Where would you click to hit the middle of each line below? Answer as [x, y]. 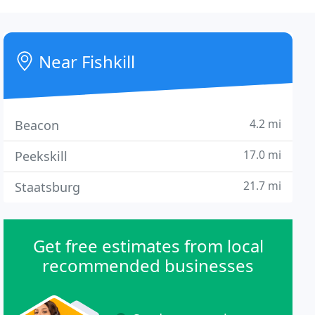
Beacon [37, 125]
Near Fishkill [85, 62]
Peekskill [41, 156]
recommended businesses [148, 265]
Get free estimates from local [148, 246]
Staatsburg [48, 187]
